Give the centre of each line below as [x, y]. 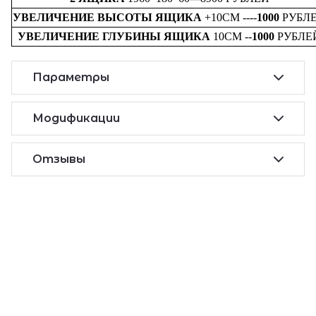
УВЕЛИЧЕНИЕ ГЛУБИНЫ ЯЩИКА [114, 37]
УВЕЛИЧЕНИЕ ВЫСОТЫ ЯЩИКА [107, 18]
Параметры [71, 78]
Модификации [76, 119]
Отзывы [59, 159]
